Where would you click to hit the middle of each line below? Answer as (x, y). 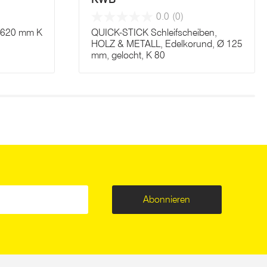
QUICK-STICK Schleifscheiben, (154, 32)
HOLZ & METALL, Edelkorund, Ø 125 (167, 44)
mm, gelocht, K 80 (128, 55)
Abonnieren (167, 199)
